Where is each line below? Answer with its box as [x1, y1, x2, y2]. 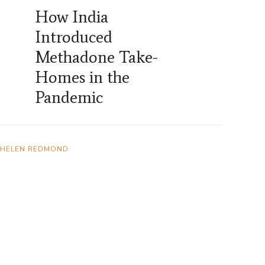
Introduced [35, 27, 112, 47]
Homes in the [35, 67, 130, 88]
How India [35, 7, 108, 27]
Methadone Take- [35, 47, 158, 67]
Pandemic [35, 87, 103, 108]
